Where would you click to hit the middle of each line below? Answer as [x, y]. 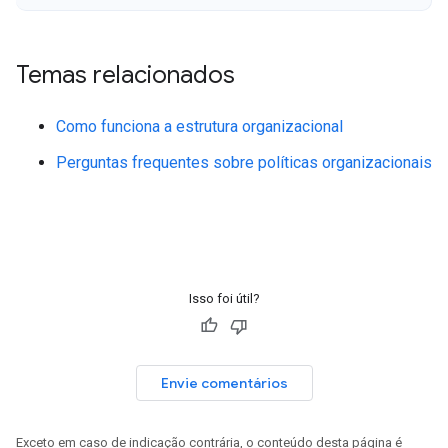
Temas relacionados [125, 74]
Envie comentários [224, 382]
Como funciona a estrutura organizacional [199, 126]
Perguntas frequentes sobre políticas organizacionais [244, 162]
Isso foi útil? [224, 298]
